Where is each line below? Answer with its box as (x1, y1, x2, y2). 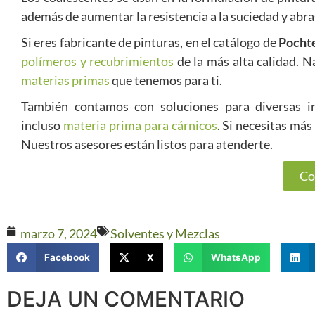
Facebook (44, 252, 90, 264)
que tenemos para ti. (110, 72, 222, 88)
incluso (21, 117, 63, 133)
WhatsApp (210, 252, 261, 264)
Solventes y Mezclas (110, 226, 220, 241)
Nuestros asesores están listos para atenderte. (21, 136, 273, 152)
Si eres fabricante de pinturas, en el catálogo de (21, 34, 278, 50)
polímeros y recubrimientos (21, 53, 174, 69)
